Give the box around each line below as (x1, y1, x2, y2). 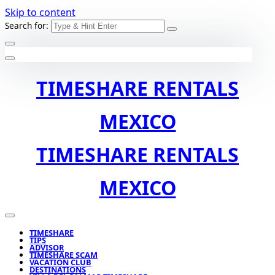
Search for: (5, 20, 48, 31)
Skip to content (5, 6, 76, 19)
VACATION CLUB (29, 257, 91, 268)
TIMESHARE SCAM (29, 249, 98, 260)
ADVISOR (29, 242, 64, 253)
